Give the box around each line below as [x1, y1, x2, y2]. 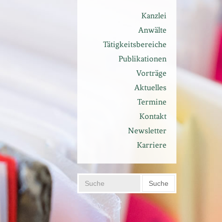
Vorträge [136, 68, 166, 78]
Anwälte [138, 25, 166, 35]
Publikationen [118, 54, 166, 63]
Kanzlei [141, 11, 166, 20]
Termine [137, 97, 166, 107]
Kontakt [139, 111, 166, 121]
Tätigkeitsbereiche [103, 40, 166, 49]
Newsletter [128, 126, 166, 135]
